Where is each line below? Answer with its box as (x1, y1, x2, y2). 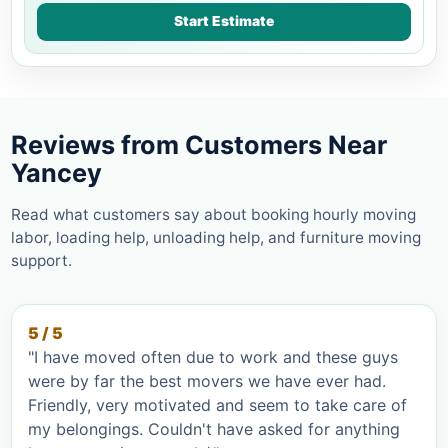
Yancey (11, 157, 102, 188)
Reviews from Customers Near (11, 129, 387, 160)
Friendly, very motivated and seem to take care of (28, 394, 407, 415)
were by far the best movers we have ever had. (28, 370, 386, 391)
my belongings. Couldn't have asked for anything (28, 418, 400, 439)
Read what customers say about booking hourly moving (11, 204, 416, 224)
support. (11, 250, 72, 270)
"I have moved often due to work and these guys (28, 346, 398, 367)
